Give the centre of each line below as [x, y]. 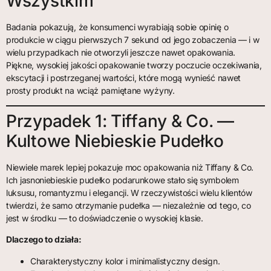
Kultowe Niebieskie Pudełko [115, 141]
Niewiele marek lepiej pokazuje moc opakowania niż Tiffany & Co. [130, 168]
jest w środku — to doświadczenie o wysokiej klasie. [105, 218]
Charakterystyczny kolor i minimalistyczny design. [125, 261]
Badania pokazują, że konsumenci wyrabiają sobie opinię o [117, 27]
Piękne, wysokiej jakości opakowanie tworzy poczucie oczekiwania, [134, 65]
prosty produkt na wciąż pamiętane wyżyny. [90, 90]
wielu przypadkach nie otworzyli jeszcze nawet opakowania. [121, 52]
